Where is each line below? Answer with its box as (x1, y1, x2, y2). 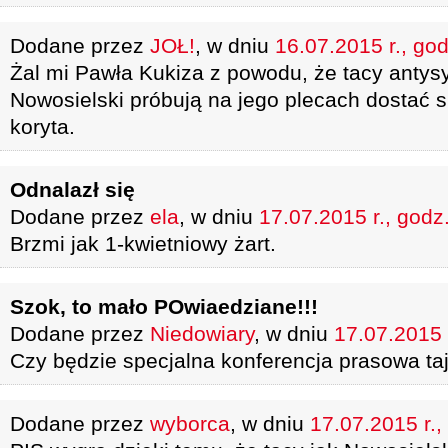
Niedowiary (150, 322, 254, 345)
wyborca (150, 412, 230, 435)
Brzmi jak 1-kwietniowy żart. (10, 232, 276, 255)
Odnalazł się (10, 178, 135, 201)
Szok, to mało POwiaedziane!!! (10, 295, 318, 318)
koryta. (10, 115, 75, 138)
